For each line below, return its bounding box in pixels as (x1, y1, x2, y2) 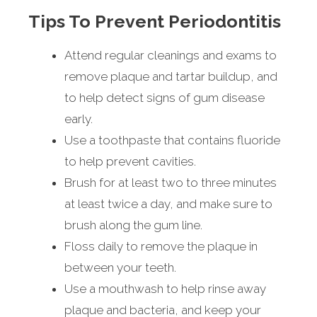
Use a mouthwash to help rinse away (64, 282, 266, 296)
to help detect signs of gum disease (64, 91, 265, 105)
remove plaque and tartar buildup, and (64, 69, 277, 84)
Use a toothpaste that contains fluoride (64, 133, 280, 148)
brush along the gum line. (64, 218, 202, 233)
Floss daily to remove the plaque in (64, 239, 258, 254)
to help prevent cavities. (64, 154, 196, 169)
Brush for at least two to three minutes (64, 175, 277, 190)
